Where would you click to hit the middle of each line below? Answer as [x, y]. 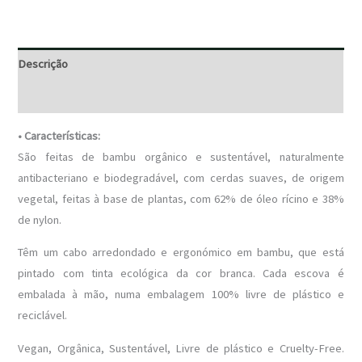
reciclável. [43, 316]
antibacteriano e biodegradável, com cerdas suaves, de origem [181, 177]
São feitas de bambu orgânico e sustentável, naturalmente [181, 156]
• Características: [59, 135]
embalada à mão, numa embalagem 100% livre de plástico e [181, 295]
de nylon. [40, 219]
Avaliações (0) [52, 97]
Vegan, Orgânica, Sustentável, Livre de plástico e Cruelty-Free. [181, 348]
